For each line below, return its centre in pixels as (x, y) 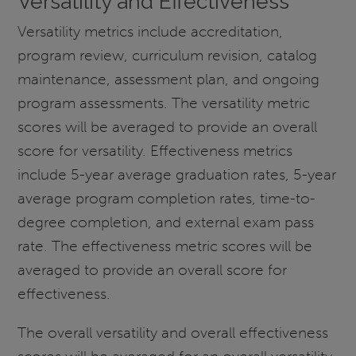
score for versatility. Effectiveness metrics (155, 150)
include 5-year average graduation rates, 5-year (177, 174)
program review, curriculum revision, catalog (168, 55)
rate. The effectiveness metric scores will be (165, 246)
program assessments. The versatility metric (164, 103)
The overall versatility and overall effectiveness (173, 333)
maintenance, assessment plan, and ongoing (169, 79)
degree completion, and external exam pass (166, 222)
